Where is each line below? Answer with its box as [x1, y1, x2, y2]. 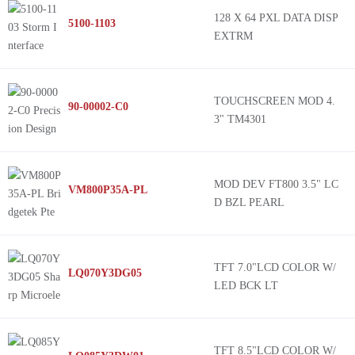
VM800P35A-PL [68, 184, 147, 196]
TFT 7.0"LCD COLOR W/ [214, 261, 336, 273]
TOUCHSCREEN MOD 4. [214, 95, 335, 107]
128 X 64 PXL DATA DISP [214, 12, 338, 24]
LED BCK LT [214, 280, 278, 292]
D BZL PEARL [214, 197, 284, 208]
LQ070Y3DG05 [68, 267, 142, 279]
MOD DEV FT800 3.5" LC [214, 178, 338, 190]
